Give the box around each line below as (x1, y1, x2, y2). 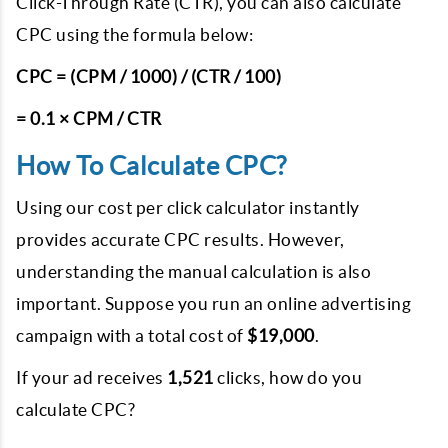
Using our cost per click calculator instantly (16, 198, 360, 217)
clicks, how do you (213, 368, 362, 387)
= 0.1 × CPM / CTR (16, 109, 162, 128)
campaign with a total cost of (16, 326, 247, 345)
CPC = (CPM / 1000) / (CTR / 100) (16, 67, 281, 86)
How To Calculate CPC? (16, 152, 287, 180)
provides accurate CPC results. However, (16, 230, 345, 249)
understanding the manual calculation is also (16, 262, 371, 281)
